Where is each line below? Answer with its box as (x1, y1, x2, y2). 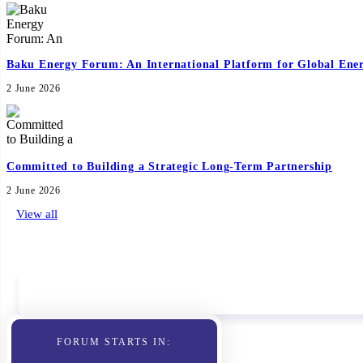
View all (16, 207, 58, 220)
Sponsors (6, 237, 67, 254)
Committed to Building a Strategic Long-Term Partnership (6, 160, 332, 173)
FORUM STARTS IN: (57, 335, 172, 348)
